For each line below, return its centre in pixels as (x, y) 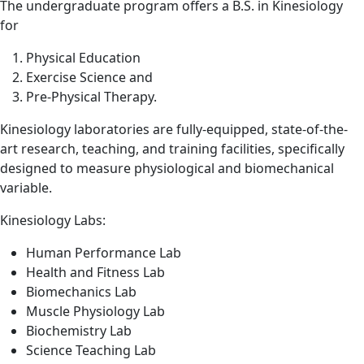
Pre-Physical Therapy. (91, 96)
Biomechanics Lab (81, 291)
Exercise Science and (89, 77)
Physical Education (83, 57)
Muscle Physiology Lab (95, 311)
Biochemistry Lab (79, 330)
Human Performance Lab (104, 252)
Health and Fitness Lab (95, 272)
